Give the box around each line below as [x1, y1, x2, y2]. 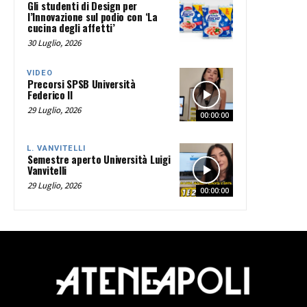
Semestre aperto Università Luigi [27, 151, 171, 167]
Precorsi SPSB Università [27, 76, 136, 92]
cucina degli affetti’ [27, 20, 115, 36]
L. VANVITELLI [27, 144, 86, 153]
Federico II [27, 87, 73, 103]
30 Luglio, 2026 [27, 37, 81, 49]
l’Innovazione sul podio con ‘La [27, 9, 158, 25]
